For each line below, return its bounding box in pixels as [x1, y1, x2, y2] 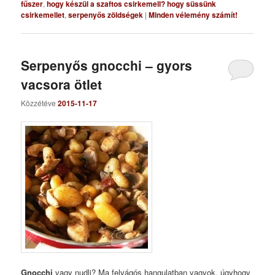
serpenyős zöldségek [68, 9, 144, 20]
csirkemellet [21, 9, 65, 20]
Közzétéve [21, 98, 58, 109]
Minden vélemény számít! [149, 9, 238, 20]
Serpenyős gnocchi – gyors [21, 55, 193, 74]
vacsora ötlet [21, 74, 103, 93]
